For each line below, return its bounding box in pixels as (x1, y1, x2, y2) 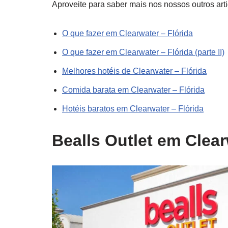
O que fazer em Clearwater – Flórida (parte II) (62, 48, 224, 57)
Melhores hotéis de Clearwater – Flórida (62, 67, 207, 76)
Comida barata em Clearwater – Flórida (62, 85, 205, 95)
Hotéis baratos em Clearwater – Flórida (62, 104, 204, 113)
